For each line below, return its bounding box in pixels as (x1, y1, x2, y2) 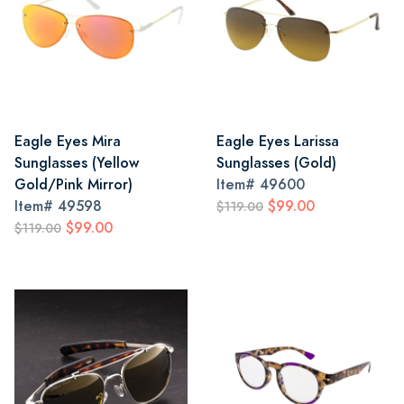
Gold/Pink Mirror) (14, 174, 133, 195)
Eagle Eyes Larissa (216, 131, 339, 151)
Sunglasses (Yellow (14, 152, 139, 173)
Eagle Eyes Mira (14, 131, 121, 151)
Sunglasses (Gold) (216, 152, 336, 173)
